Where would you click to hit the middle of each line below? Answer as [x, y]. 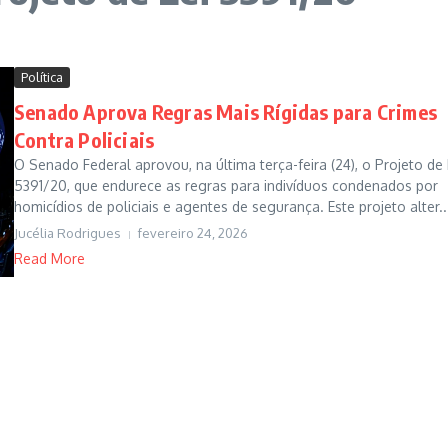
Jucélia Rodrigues [67, 233]
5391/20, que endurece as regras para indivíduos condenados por [226, 186]
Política [42, 77]
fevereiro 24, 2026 [193, 233]
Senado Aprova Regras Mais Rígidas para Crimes [226, 112]
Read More [49, 259]
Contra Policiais [84, 140]
